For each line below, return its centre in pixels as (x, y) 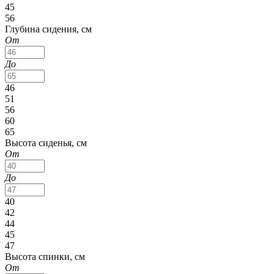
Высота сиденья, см (46, 143)
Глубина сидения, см (48, 29)
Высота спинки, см (45, 256)
